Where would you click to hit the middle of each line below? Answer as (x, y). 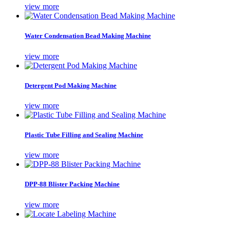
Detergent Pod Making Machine (71, 85)
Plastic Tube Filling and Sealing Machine (84, 135)
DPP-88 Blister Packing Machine (72, 184)
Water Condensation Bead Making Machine (88, 36)
